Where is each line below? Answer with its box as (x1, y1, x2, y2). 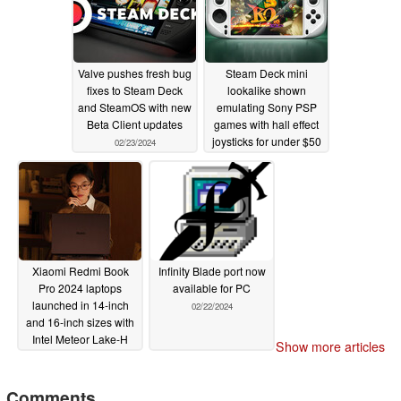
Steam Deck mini (225, 65, 308, 81)
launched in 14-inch (31, 297, 129, 313)
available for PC (173, 280, 251, 296)
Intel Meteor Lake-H (32, 331, 128, 347)
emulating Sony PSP (216, 99, 317, 115)
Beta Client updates (87, 116, 183, 132)
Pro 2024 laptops (38, 280, 122, 296)
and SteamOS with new (78, 99, 192, 115)
